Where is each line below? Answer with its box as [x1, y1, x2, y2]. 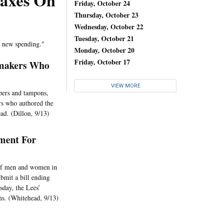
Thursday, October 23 [74, 9, 138, 20]
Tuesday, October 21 [74, 33, 134, 44]
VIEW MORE [110, 83, 140, 89]
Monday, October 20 [74, 44, 134, 55]
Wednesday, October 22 [74, 21, 143, 32]
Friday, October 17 [74, 56, 130, 67]
